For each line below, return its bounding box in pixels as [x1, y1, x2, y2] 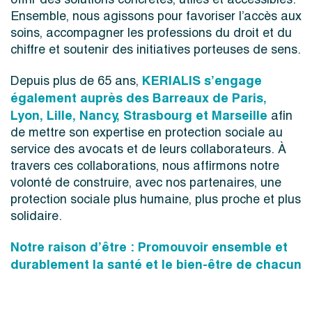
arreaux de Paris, [162, 88, 267, 109]
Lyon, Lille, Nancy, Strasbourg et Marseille [10, 105, 267, 126]
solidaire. [10, 206, 62, 226]
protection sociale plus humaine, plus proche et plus [10, 189, 301, 210]
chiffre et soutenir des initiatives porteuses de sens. [10, 40, 301, 60]
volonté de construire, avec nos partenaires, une [10, 173, 281, 193]
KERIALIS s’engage [142, 70, 262, 91]
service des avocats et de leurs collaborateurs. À [10, 139, 286, 159]
